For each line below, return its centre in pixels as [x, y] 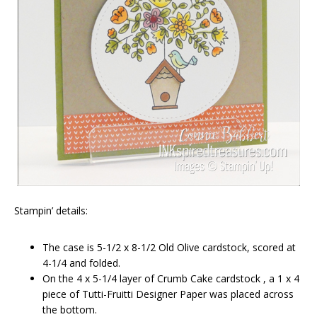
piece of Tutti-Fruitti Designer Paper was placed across [168, 294]
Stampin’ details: [51, 210]
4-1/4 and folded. [81, 263]
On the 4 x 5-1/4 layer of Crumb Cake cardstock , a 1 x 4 [171, 278]
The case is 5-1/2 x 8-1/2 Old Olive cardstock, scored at [169, 247]
